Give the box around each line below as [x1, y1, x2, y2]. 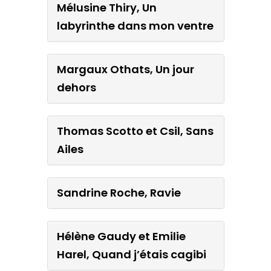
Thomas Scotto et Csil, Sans [56, 123, 214, 139]
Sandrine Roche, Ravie [56, 184, 181, 200]
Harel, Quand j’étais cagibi [56, 246, 206, 262]
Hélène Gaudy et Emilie [56, 228, 186, 244]
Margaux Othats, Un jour [56, 61, 194, 77]
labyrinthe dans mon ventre [56, 18, 214, 33]
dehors [56, 79, 96, 95]
